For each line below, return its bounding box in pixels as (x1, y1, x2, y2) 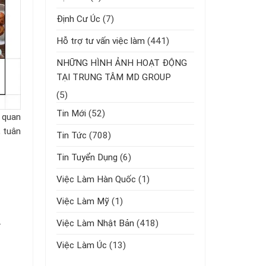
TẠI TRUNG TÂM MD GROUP (56, 71, 171, 83)
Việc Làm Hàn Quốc (56, 173, 136, 185)
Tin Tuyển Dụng (56, 151, 118, 163)
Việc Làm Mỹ (56, 195, 109, 207)
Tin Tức (56, 129, 87, 141)
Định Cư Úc (56, 13, 100, 24)
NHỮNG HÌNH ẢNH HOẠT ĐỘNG (56, 57, 187, 68)
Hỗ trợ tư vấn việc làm (56, 35, 145, 46)
